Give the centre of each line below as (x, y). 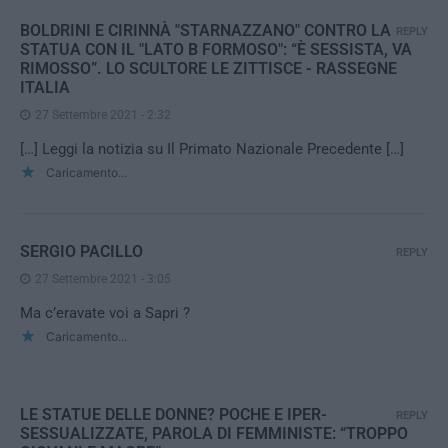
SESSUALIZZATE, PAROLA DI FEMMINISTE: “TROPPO (214, 433)
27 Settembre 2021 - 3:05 (103, 279)
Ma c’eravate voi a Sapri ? (105, 313)
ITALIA (45, 87)
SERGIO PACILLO (81, 251)
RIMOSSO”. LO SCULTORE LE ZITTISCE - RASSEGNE (208, 68)
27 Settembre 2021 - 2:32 (103, 115)
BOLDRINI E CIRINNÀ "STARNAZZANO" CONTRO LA (205, 30)
